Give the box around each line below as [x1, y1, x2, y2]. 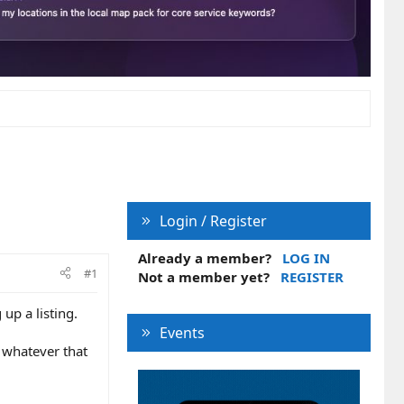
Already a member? [138, 248, 271, 267]
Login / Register [159, 210, 267, 231]
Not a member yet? [138, 267, 270, 286]
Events [159, 322, 205, 343]
